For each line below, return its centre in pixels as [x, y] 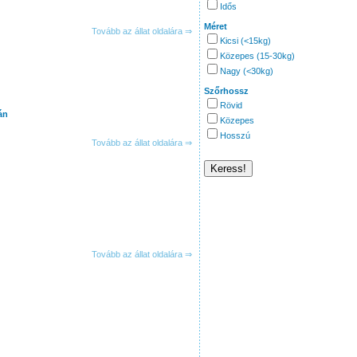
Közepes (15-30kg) [257, 56]
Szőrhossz [226, 91]
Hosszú [235, 135]
